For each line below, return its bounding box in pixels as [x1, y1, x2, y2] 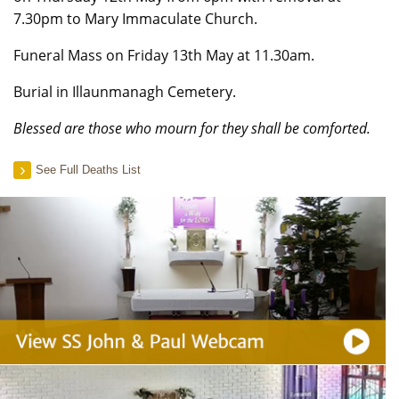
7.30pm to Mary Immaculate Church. [13, 9, 257, 28]
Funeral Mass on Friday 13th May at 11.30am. [13, 45, 314, 65]
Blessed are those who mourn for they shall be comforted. [13, 118, 370, 138]
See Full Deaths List [36, 163, 141, 176]
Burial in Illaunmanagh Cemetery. [13, 82, 236, 102]
